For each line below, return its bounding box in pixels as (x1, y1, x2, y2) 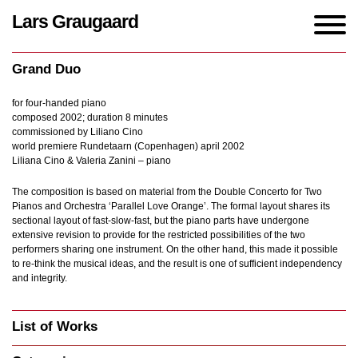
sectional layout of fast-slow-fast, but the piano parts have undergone (12, 215, 309, 226)
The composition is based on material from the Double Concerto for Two (12, 186, 322, 197)
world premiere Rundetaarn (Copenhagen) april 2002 (12, 141, 245, 152)
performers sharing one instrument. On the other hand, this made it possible (12, 244, 338, 255)
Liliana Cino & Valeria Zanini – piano (12, 155, 171, 166)
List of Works (12, 318, 97, 334)
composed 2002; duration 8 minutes (12, 112, 168, 123)
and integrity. (12, 272, 67, 284)
